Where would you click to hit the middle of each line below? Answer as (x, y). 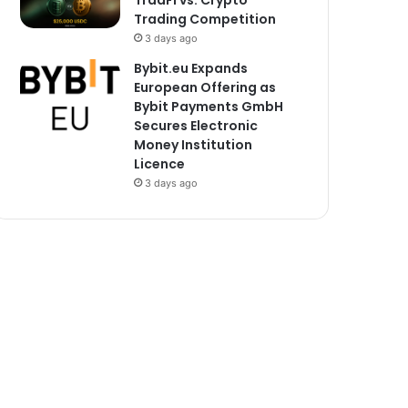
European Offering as (205, 87)
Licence (160, 164)
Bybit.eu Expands (191, 68)
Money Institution (194, 145)
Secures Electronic (196, 126)
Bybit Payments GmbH (209, 107)
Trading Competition (205, 19)
